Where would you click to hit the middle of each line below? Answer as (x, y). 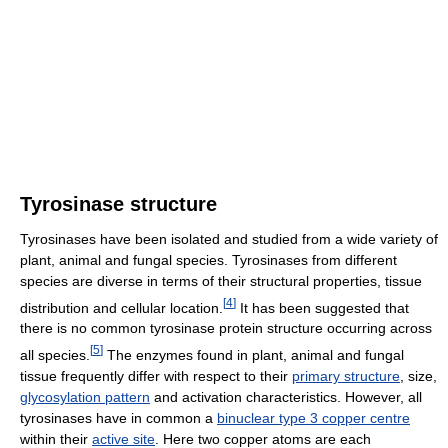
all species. (55, 355)
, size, (418, 376)
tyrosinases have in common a (118, 418)
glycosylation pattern (85, 397)
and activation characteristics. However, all (286, 397)
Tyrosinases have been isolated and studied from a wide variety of (229, 238)
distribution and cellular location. (121, 307)
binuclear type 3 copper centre (313, 418)
